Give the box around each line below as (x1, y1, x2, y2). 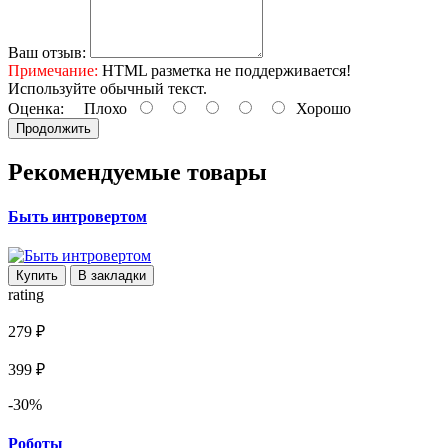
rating (8, 285, 44, 303)
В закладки (78, 267, 146, 283)
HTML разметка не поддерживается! (98, 62, 351, 80)
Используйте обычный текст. (8, 80, 207, 98)
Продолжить (16, 121, 91, 137)
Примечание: (8, 62, 98, 80)
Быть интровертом (8, 207, 147, 225)
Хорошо (288, 100, 351, 118)
